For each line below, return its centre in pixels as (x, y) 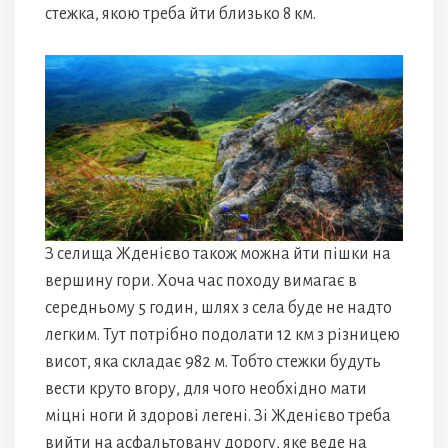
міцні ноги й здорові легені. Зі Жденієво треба (218, 416)
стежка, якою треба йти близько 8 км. (180, 13)
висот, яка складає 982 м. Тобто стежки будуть (213, 362)
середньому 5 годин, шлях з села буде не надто (218, 308)
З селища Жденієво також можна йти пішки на (218, 254)
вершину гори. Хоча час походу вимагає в (201, 281)
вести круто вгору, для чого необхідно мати (206, 389)
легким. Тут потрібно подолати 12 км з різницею (222, 335)
